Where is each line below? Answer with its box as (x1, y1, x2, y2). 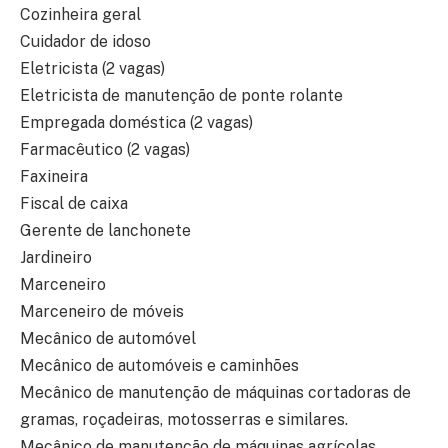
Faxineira (20, 167, 88, 187)
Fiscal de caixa (20, 194, 128, 214)
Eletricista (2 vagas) (20, 59, 165, 79)
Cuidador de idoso (20, 32, 151, 52)
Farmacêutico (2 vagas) (20, 140, 190, 160)
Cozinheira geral (20, 5, 141, 25)
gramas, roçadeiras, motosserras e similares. (20, 410, 348, 430)
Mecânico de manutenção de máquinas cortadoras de (20, 383, 411, 403)
